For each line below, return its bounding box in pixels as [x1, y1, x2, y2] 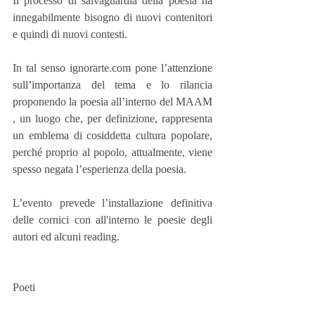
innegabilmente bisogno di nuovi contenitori [13, 11, 212, 23]
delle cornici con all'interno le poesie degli [13, 214, 212, 226]
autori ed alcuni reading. [13, 231, 120, 243]
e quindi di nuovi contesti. [13, 28, 127, 40]
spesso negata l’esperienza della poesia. [13, 163, 186, 175]
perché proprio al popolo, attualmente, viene [13, 146, 212, 158]
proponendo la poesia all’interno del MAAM [13, 96, 212, 108]
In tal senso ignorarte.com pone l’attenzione [13, 62, 212, 74]
